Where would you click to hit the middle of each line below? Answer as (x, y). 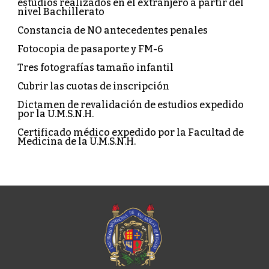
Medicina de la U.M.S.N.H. (77, 141)
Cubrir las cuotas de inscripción (94, 86)
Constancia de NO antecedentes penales (113, 30)
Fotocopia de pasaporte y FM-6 (91, 49)
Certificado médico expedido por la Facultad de (131, 132)
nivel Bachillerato (61, 12)
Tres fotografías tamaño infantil (96, 68)
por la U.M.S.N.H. (56, 114)
